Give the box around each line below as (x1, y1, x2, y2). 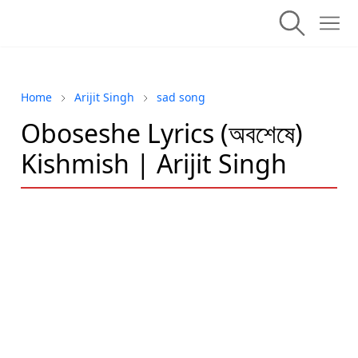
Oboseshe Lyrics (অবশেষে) (21, 116, 303, 150)
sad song (157, 89, 205, 105)
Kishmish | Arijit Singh (21, 146, 287, 181)
